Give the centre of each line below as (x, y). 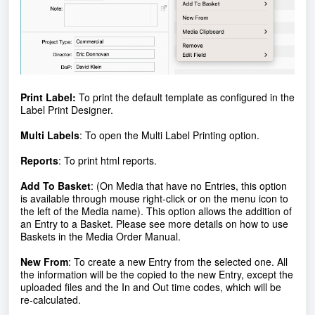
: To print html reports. (109, 160)
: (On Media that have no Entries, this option (189, 185)
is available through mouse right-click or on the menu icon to (154, 198)
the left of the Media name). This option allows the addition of (156, 211)
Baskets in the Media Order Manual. (101, 236)
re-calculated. (51, 299)
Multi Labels (50, 135)
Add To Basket (56, 185)
